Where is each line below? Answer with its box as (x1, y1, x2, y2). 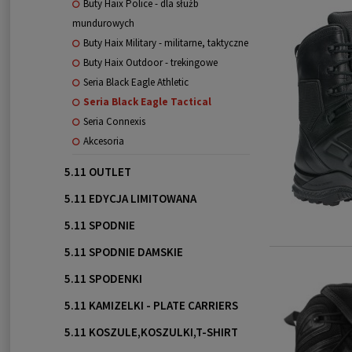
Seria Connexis (82, 115, 145, 129)
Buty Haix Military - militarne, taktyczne (82, 36, 248, 50)
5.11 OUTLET (64, 164, 131, 180)
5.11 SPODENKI (64, 271, 142, 287)
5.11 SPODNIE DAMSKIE (64, 244, 183, 260)
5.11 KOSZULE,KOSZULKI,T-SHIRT (64, 324, 238, 340)
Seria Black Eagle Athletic (82, 75, 189, 90)
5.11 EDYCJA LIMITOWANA (64, 191, 196, 207)
